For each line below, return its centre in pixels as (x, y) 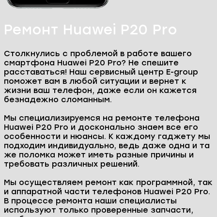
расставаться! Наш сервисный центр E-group (101, 72)
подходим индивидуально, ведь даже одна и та (107, 146)
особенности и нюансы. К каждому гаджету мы (107, 137)
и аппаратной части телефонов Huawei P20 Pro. (107, 192)
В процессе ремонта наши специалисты (90, 201)
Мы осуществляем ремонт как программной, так (108, 183)
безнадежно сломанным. (58, 100)
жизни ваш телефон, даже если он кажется (100, 91)
